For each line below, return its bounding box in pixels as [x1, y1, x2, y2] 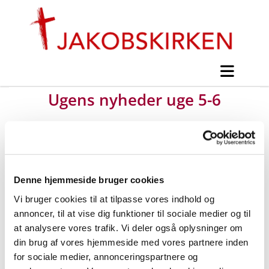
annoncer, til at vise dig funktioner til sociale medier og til [14, 208, 250, 219]
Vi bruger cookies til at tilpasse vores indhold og [14, 193, 214, 204]
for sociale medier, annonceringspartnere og [14, 251, 198, 262]
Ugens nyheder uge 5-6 [48, 88, 221, 110]
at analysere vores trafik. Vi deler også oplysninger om [14, 222, 243, 233]
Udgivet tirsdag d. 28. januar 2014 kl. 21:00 [40, 178, 229, 192]
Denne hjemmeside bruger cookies [14, 174, 164, 185]
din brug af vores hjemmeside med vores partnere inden [14, 237, 249, 247]
